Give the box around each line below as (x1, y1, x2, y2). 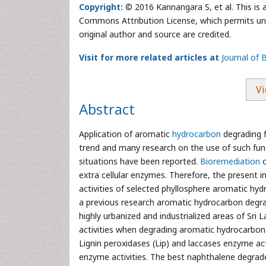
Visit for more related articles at (79, 52, 219, 63)
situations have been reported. (79, 156, 200, 167)
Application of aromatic (79, 128, 172, 140)
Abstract (79, 99, 135, 119)
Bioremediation (200, 156, 262, 167)
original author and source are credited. (79, 28, 231, 40)
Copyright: (79, 1, 123, 12)
